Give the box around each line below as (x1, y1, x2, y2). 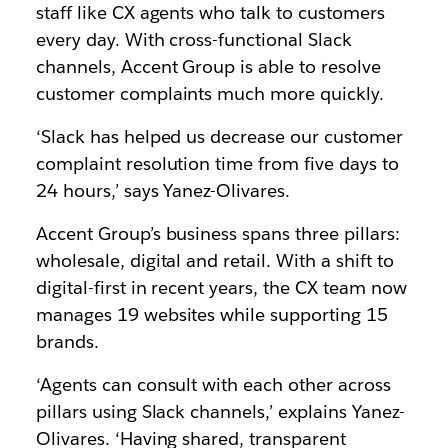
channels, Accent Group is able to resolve (35, 54, 381, 78)
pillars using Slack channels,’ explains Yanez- (35, 399, 405, 423)
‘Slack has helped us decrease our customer (35, 124, 403, 148)
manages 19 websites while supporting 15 (35, 302, 388, 326)
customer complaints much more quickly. (35, 81, 385, 105)
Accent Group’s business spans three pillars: (35, 221, 400, 245)
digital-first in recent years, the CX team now (35, 275, 407, 299)
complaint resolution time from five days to (35, 151, 399, 175)
